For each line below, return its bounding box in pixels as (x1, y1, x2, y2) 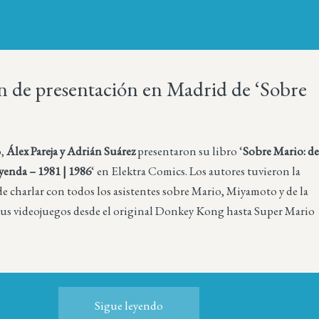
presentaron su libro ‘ (135, 142, 244, 159)
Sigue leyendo (94, 298, 163, 314)
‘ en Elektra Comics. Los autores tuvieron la (91, 162, 301, 179)
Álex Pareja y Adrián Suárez (6, 142, 136, 159)
